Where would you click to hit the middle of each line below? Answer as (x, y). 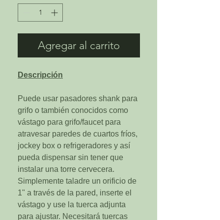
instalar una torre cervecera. (66, 169)
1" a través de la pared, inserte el (75, 192)
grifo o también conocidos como (73, 110)
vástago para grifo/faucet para (69, 122)
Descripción (40, 75)
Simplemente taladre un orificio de (77, 181)
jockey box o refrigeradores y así (74, 145)
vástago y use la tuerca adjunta (72, 204)
